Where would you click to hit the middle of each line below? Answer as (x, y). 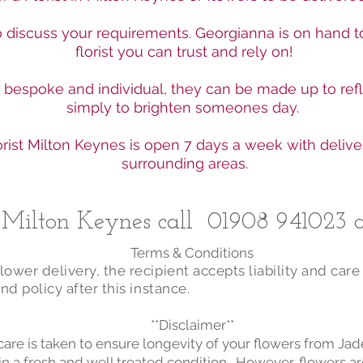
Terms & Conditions (194, 253)
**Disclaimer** (194, 325)
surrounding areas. (184, 163)
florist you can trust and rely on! (184, 51)
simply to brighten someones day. (184, 107)
